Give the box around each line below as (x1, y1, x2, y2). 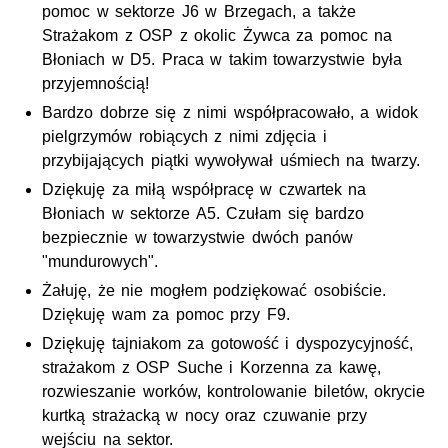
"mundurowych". (42, 253, 158, 271)
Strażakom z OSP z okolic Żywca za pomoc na (42, 27, 393, 45)
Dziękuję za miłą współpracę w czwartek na (42, 181, 367, 199)
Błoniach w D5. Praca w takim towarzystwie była (42, 51, 402, 69)
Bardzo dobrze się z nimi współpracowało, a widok (42, 104, 418, 122)
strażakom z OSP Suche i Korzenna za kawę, (42, 359, 381, 377)
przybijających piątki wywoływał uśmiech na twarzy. (42, 152, 420, 170)
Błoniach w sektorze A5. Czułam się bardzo (42, 205, 365, 223)
